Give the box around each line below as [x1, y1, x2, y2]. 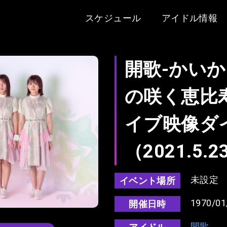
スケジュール [85, 12, 141, 23]
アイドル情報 [161, 12, 218, 23]
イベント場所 [119, 175, 176, 186]
